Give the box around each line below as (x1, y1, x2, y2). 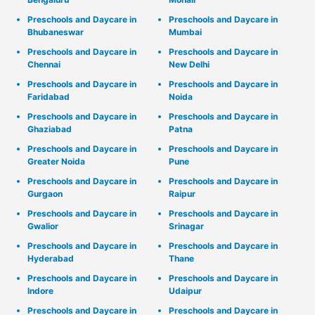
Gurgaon (27, 188, 63, 200)
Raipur (169, 188, 195, 200)
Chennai (27, 59, 60, 70)
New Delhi (169, 59, 210, 70)
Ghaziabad (27, 124, 72, 135)
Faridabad (27, 91, 70, 103)
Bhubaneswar (27, 27, 84, 38)
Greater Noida (27, 156, 85, 167)
